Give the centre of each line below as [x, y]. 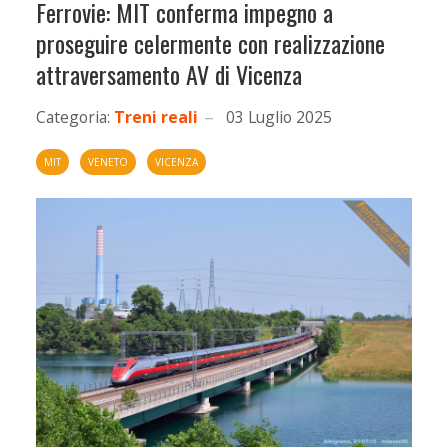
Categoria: [73, 117]
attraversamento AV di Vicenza [169, 74]
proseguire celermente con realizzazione [210, 43]
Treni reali [156, 117]
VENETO [108, 162]
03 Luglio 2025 [279, 117]
